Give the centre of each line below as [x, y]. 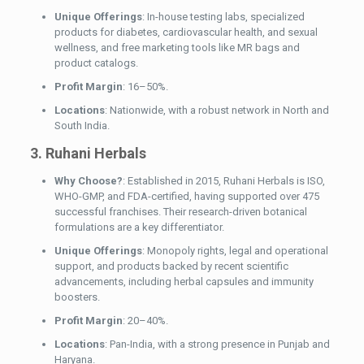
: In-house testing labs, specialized [223, 17]
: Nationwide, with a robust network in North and [217, 110]
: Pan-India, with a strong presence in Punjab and [217, 344]
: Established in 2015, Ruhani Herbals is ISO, [223, 181]
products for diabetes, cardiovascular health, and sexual [186, 32]
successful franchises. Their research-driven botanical [180, 212]
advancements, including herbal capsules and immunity [184, 282]
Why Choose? [88, 181]
